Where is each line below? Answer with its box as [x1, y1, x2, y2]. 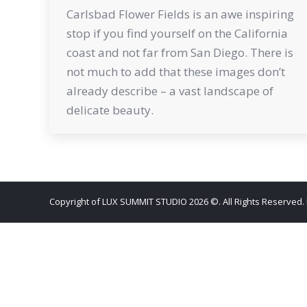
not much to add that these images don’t [66, 63, 285, 79]
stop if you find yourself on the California [66, 25, 288, 41]
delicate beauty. [66, 101, 153, 118]
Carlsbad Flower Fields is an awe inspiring [66, 5, 294, 22]
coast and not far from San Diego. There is [66, 44, 293, 60]
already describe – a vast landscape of [66, 82, 273, 99]
